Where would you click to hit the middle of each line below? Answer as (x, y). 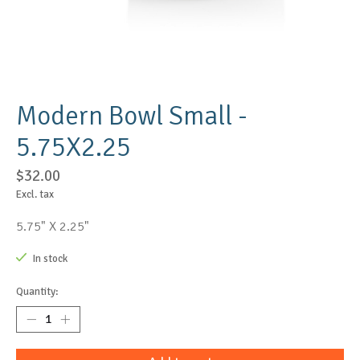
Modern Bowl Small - (132, 117)
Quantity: (37, 292)
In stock (49, 259)
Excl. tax (35, 194)
